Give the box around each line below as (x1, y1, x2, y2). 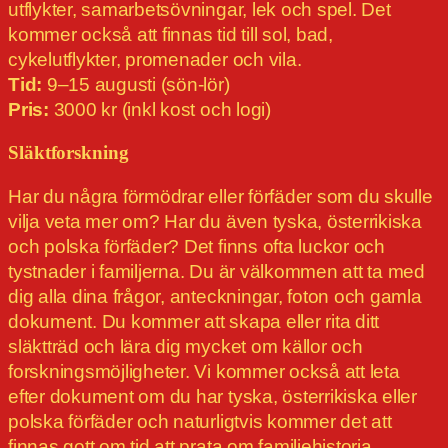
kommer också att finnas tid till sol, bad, (8, 24, 333, 46)
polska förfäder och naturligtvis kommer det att (8, 411, 392, 433)
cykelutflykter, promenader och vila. (8, 49, 302, 71)
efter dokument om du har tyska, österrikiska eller (8, 386, 418, 408)
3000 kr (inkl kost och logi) (48, 99, 271, 121)
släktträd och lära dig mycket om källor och (8, 336, 363, 358)
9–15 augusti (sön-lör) (42, 74, 230, 96)
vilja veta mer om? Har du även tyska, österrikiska (8, 211, 423, 233)
